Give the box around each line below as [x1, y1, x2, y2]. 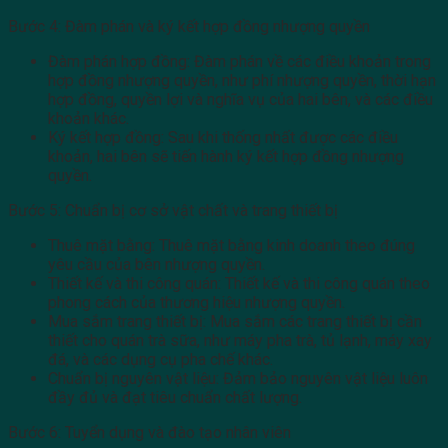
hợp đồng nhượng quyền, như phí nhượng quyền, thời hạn [48, 70, 436, 90]
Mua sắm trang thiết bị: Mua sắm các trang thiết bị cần [48, 311, 422, 331]
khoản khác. [48, 108, 129, 128]
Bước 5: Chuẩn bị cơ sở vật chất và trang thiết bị [8, 200, 338, 220]
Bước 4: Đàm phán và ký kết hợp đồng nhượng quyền [8, 16, 370, 36]
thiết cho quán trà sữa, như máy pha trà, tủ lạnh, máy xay [48, 330, 432, 350]
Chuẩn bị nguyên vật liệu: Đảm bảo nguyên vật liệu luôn [48, 368, 428, 388]
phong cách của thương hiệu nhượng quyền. [48, 292, 345, 312]
